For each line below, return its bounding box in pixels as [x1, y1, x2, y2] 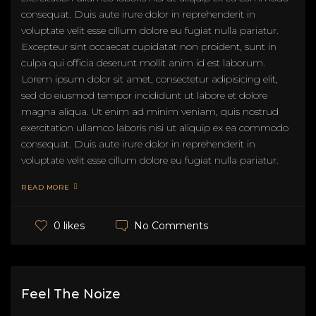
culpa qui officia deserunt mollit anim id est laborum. [21, 56, 265, 69]
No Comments [134, 219, 208, 232]
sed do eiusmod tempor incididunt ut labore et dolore [21, 88, 267, 102]
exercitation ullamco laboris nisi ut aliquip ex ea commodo [21, 121, 288, 134]
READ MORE [21, 182, 70, 192]
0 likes [54, 219, 85, 232]
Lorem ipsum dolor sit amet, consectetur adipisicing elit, [21, 72, 278, 85]
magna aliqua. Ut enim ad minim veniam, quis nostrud [21, 104, 279, 118]
